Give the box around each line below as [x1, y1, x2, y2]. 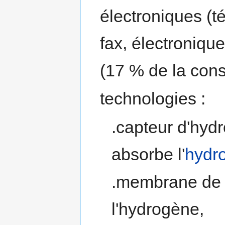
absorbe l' [111, 144, 185, 164]
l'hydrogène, [111, 199, 204, 219]
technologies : [100, 88, 206, 108]
